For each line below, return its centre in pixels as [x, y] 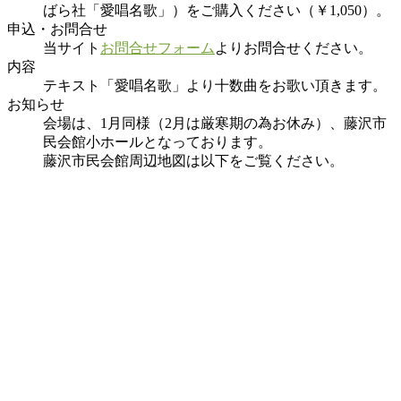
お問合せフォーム [158, 47]
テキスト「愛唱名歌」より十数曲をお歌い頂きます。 [215, 85]
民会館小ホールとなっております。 [158, 141]
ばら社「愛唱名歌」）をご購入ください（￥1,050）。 [217, 10]
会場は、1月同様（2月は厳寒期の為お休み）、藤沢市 [215, 123]
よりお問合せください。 [294, 47]
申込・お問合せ [57, 29]
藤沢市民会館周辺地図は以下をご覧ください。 [193, 160]
